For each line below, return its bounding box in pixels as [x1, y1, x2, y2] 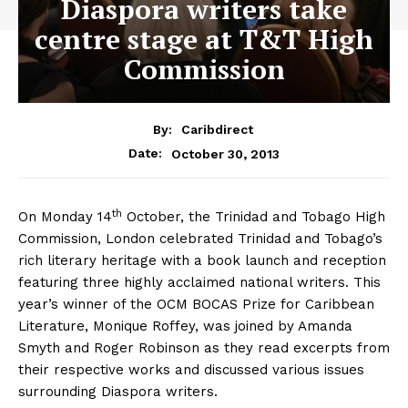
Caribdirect [180, 122, 253, 138]
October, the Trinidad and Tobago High [127, 209, 385, 226]
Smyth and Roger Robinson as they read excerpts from [18, 340, 390, 357]
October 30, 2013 [171, 146, 280, 161]
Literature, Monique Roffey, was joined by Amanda [18, 318, 352, 335]
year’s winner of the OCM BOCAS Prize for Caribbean [18, 296, 374, 313]
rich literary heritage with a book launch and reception [18, 252, 386, 270]
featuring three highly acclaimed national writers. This [18, 274, 381, 291]
